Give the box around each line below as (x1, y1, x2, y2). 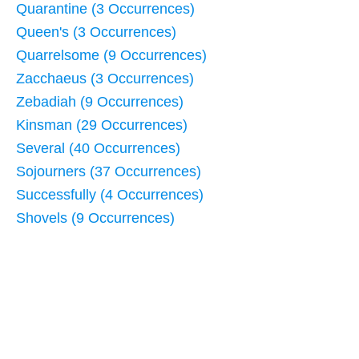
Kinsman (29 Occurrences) (16, 117, 188, 134)
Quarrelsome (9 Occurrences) (16, 47, 207, 64)
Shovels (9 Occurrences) (16, 210, 175, 227)
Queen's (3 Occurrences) (16, 24, 176, 41)
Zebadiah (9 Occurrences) (16, 94, 184, 111)
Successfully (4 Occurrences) (16, 187, 204, 204)
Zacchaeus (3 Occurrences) (16, 71, 194, 87)
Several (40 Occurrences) (16, 140, 180, 157)
